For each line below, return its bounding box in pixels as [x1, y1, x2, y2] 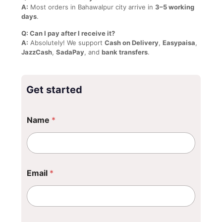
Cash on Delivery [105, 38, 159, 47]
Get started [26, 83, 82, 96]
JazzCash [21, 48, 52, 56]
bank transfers [102, 48, 148, 56]
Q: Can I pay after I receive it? [21, 29, 115, 37]
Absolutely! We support [28, 38, 105, 47]
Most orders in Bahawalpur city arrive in [28, 2, 155, 11]
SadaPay [56, 48, 84, 56]
